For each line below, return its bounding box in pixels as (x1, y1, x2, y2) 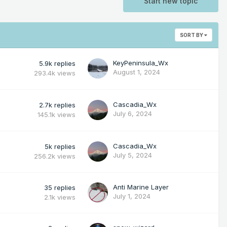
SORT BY (180, 31, 204, 38)
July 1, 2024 (113, 192, 150, 200)
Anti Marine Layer (113, 182, 169, 191)
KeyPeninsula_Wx (113, 58, 168, 67)
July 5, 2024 (113, 150, 152, 159)
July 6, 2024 (113, 109, 152, 118)
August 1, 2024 (113, 67, 160, 76)
